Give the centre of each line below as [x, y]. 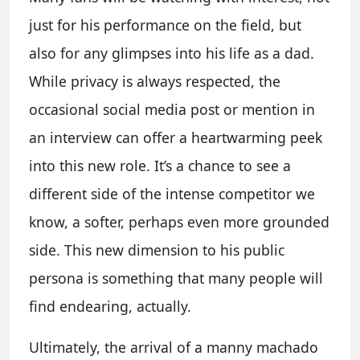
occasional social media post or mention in [172, 109]
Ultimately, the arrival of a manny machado [174, 347]
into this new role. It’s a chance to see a [160, 165]
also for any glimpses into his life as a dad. [172, 53]
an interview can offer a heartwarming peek [176, 137]
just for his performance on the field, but [165, 25]
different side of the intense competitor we [172, 193]
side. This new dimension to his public [157, 250]
